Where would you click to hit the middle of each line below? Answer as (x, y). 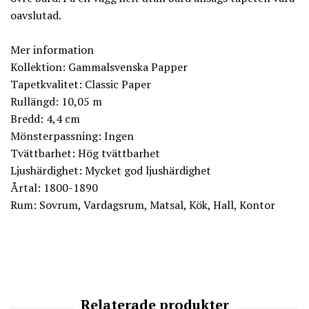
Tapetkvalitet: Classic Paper (81, 84)
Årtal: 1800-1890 (54, 188)
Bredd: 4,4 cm (45, 119)
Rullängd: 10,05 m (56, 102)
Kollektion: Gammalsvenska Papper (99, 67)
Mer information (52, 50)
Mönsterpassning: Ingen (72, 136)
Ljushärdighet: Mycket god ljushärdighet (111, 171)
